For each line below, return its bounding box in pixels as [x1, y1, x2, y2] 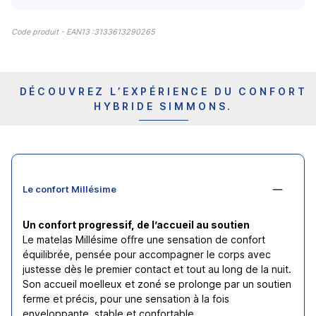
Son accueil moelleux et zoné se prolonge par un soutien [23, 277, 291, 290]
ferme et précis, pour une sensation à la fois [23, 292, 229, 305]
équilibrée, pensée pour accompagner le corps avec [23, 248, 271, 260]
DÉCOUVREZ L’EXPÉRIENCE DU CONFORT [19, 85, 308, 97]
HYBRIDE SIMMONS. [93, 99, 233, 112]
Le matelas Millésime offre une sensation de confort [23, 233, 265, 245]
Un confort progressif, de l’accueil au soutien [23, 218, 250, 231]
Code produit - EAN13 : [11, 27, 94, 37]
